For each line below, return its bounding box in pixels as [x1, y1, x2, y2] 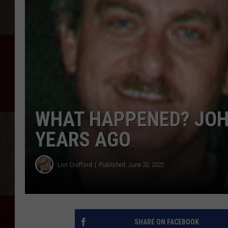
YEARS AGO [35, 128, 131, 152]
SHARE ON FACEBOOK [134, 218, 199, 226]
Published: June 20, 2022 [99, 160, 164, 168]
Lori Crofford [58, 160, 92, 168]
